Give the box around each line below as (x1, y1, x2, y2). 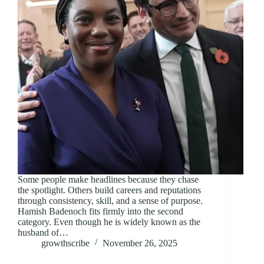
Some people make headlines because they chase (18, 174, 199, 184)
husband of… (18, 227, 68, 237)
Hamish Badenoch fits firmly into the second (18, 206, 183, 216)
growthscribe (41, 237, 90, 248)
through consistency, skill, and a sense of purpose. (18, 195, 203, 206)
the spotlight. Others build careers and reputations (18, 184, 201, 195)
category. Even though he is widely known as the (18, 216, 200, 227)
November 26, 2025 (103, 237, 177, 248)
